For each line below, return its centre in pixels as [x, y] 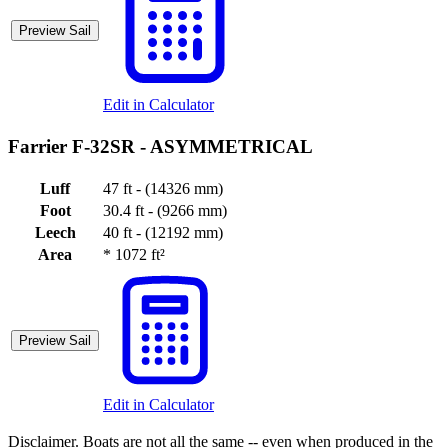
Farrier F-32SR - [79, 146]
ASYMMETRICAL [231, 146]
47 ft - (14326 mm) [163, 188]
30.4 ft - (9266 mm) [165, 210]
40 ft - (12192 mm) [163, 232]
